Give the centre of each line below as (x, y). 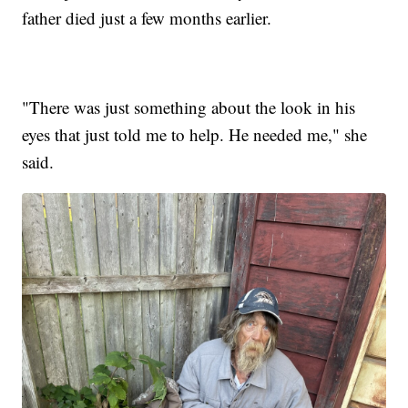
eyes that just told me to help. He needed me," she (195, 134)
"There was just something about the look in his (189, 107)
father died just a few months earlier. (147, 17)
